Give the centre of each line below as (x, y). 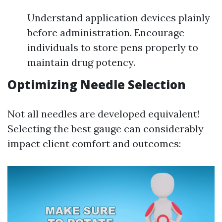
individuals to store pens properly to (113, 47)
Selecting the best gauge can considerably (106, 129)
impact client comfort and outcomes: (94, 143)
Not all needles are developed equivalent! (104, 114)
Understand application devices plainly (119, 18)
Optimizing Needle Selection (97, 84)
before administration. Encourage (106, 32)
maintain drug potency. (81, 62)
